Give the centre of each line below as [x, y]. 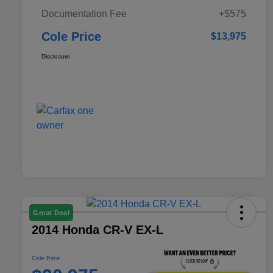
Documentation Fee [84, 14]
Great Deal [51, 213]
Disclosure [56, 57]
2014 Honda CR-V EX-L [97, 230]
